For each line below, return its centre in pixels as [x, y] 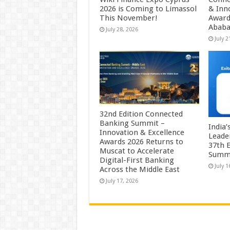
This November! [128, 18]
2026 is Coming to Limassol [148, 9]
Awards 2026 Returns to [141, 141]
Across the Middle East [139, 169]
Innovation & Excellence [142, 132]
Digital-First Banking [137, 160]
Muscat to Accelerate [137, 151]
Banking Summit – [132, 123]
